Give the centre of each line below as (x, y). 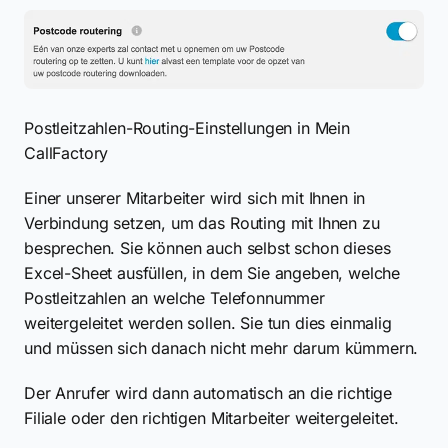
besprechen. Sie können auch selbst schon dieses (207, 247)
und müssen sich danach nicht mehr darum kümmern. (221, 347)
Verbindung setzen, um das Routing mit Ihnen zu (202, 222)
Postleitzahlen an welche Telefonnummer (174, 297)
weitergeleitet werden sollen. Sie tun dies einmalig (208, 322)
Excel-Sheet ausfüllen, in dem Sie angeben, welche (212, 272)
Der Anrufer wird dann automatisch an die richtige (208, 392)
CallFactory (66, 152)
